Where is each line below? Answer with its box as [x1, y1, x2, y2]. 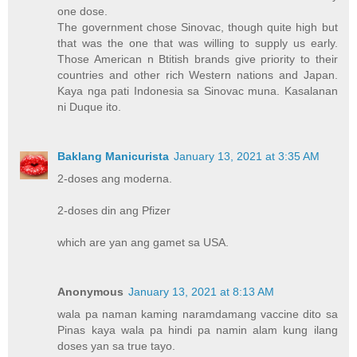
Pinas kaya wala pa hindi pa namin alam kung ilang [57, 323, 338, 336]
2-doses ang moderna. [57, 171, 173, 185]
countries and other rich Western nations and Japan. [57, 68, 338, 81]
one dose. [57, 4, 108, 18]
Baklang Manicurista [57, 149, 170, 163]
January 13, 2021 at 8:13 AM [128, 284, 275, 298]
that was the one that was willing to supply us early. [57, 36, 338, 49]
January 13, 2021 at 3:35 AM [174, 149, 320, 163]
